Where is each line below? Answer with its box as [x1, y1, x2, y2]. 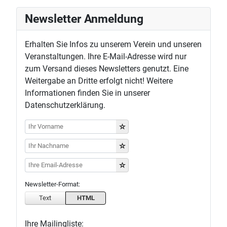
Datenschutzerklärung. [25, 100, 105, 110]
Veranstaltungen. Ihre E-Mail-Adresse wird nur [25, 52, 186, 61]
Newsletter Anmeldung [25, 12, 143, 26]
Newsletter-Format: [25, 180, 80, 188]
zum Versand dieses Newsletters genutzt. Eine [25, 64, 188, 73]
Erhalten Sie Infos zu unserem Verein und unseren [25, 40, 202, 49]
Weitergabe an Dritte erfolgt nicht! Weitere [25, 76, 173, 86]
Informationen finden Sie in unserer [25, 88, 150, 98]
